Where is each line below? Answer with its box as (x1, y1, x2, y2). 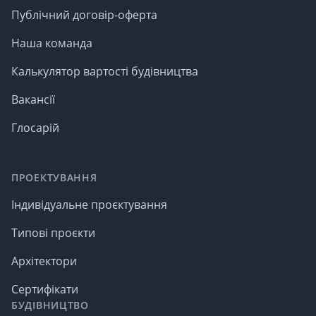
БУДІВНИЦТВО (11, 298, 89, 312)
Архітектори (11, 253, 77, 269)
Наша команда (11, 35, 92, 51)
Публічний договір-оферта (11, 6, 157, 23)
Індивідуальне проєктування (11, 196, 167, 212)
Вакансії (11, 91, 55, 107)
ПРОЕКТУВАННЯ (11, 170, 97, 184)
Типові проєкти (11, 224, 95, 241)
